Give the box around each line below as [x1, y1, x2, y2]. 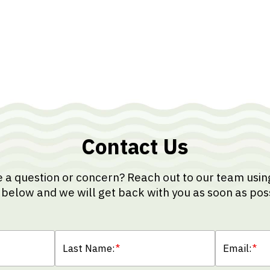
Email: [223, 241, 252, 255]
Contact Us [81, 133, 189, 160]
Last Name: [63, 241, 115, 255]
